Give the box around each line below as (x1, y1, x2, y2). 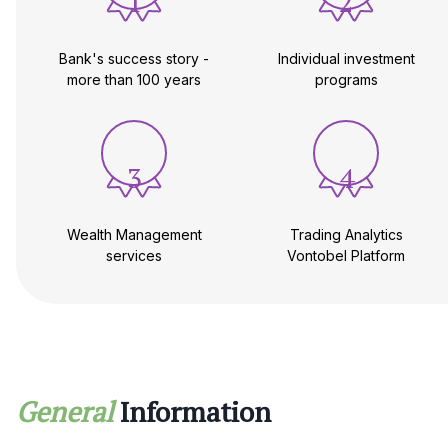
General (16, 393, 113, 431)
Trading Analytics (289, 226, 403, 244)
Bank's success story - (59, 50, 209, 68)
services (106, 247, 162, 265)
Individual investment (277, 50, 415, 68)
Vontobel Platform (287, 247, 405, 265)
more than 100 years (67, 71, 201, 89)
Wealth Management (66, 226, 202, 244)
